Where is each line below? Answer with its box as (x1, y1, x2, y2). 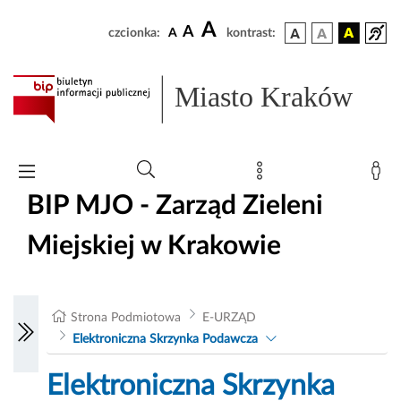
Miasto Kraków (175, 81, 354, 114)
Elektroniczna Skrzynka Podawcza (72, 333, 258, 346)
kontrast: (226, 27, 276, 39)
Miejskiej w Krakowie (27, 232, 281, 260)
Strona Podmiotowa (71, 311, 182, 325)
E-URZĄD (201, 311, 256, 325)
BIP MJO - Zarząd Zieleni (27, 192, 323, 219)
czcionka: (108, 27, 160, 39)
